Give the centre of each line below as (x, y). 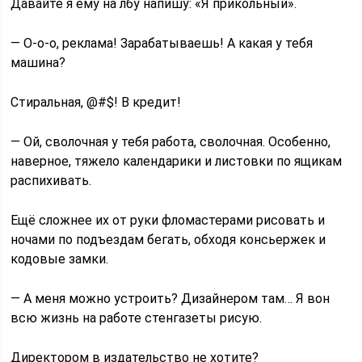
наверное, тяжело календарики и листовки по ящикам (177, 161)
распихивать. (51, 181)
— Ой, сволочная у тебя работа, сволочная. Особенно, (171, 142)
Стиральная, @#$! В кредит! (96, 102)
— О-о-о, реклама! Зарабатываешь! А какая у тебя (162, 43)
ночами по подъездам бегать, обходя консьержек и (168, 240)
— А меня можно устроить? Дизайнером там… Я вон (170, 299)
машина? (38, 63)
